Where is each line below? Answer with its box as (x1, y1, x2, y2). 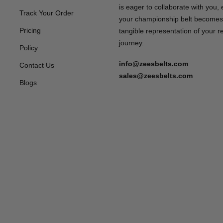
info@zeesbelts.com (119, 60, 188, 68)
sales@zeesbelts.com (119, 72, 193, 80)
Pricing (19, 26, 41, 35)
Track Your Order (19, 9, 74, 17)
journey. (119, 39, 144, 47)
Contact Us (19, 61, 54, 70)
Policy (19, 44, 38, 52)
